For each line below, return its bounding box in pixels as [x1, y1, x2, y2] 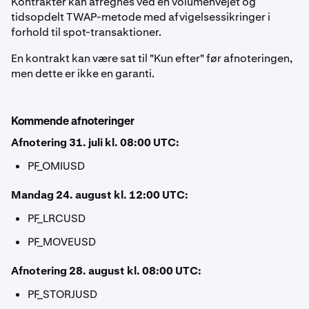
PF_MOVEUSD [28, 235, 96, 249]
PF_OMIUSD [28, 159, 85, 173]
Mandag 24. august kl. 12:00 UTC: [11, 188, 188, 202]
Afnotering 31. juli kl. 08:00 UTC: [11, 135, 179, 150]
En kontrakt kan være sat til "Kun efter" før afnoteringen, [11, 51, 292, 66]
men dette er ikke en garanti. [11, 66, 154, 81]
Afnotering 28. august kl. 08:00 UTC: [11, 263, 201, 278]
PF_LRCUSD [28, 211, 86, 226]
